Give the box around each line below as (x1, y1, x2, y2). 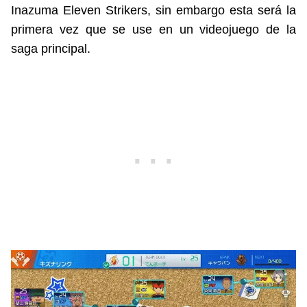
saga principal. (11, 42, 90, 56)
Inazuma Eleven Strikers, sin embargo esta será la (11, 3, 296, 17)
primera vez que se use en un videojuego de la (11, 23, 296, 36)
